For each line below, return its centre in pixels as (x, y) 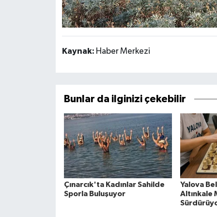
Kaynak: (79, 51)
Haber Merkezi (123, 51)
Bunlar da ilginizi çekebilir (125, 99)
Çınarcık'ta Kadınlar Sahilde (114, 185)
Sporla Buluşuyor (94, 194)
